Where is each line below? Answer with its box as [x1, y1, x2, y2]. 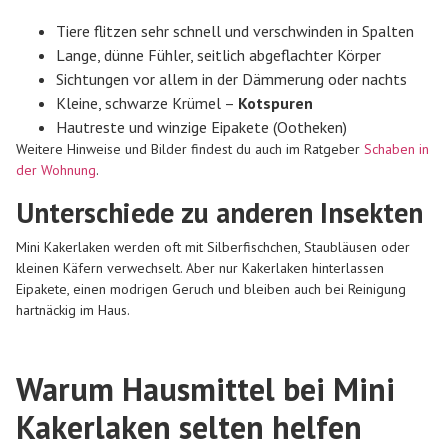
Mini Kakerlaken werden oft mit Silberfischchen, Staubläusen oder [16, 237, 410, 256]
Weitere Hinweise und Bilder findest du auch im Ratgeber [16, 140, 360, 159]
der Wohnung [16, 161, 96, 180]
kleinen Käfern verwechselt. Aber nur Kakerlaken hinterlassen [16, 258, 384, 277]
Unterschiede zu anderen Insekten [16, 193, 423, 231]
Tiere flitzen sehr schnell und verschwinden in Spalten [56, 21, 414, 42]
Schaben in [364, 140, 429, 159]
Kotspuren [238, 93, 313, 114]
